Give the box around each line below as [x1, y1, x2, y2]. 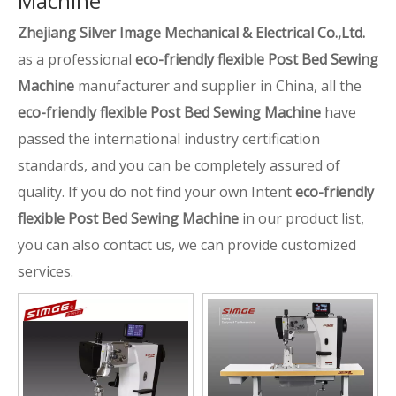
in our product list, [239, 209, 364, 228]
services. [18, 262, 73, 281]
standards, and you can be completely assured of [18, 156, 340, 175]
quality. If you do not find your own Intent [18, 182, 295, 202]
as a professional [18, 49, 135, 69]
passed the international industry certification [18, 129, 320, 148]
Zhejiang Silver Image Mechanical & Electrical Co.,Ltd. [18, 23, 365, 42]
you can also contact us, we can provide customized [18, 235, 356, 255]
